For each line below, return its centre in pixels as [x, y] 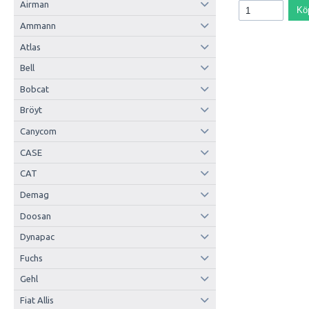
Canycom [38, 131]
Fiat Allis [37, 300]
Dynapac [37, 237]
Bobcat [34, 89]
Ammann [38, 25]
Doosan [35, 216]
